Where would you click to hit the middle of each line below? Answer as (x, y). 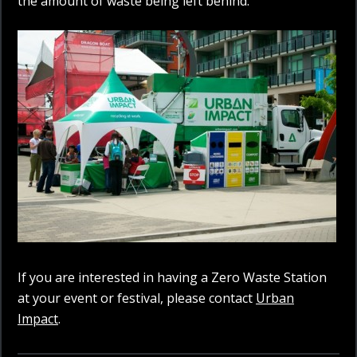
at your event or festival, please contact (137, 298)
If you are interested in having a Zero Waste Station (172, 278)
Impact (38, 319)
